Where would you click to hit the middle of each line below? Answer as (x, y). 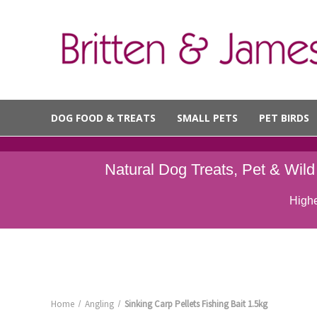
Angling (99, 304)
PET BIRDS (284, 118)
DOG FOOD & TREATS (103, 118)
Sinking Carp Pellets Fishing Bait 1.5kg (196, 304)
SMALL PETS (207, 118)
